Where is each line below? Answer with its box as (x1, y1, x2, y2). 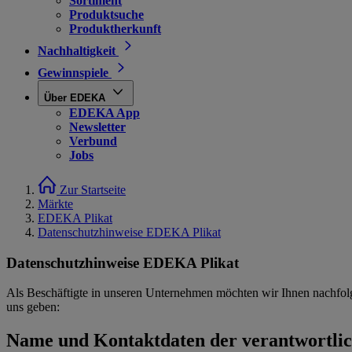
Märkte (38, 197, 73, 211)
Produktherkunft (69, 22, 161, 35)
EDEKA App (69, 106, 140, 119)
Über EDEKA (44, 92, 105, 104)
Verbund (69, 134, 117, 148)
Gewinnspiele (38, 66, 108, 79)
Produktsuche (69, 8, 144, 21)
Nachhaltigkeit (38, 44, 115, 57)
